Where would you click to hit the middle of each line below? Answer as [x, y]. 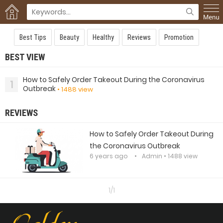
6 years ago [109, 156]
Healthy [103, 37]
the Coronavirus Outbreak [135, 146]
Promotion [179, 37]
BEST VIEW [25, 57]
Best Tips [33, 37]
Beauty [69, 37]
